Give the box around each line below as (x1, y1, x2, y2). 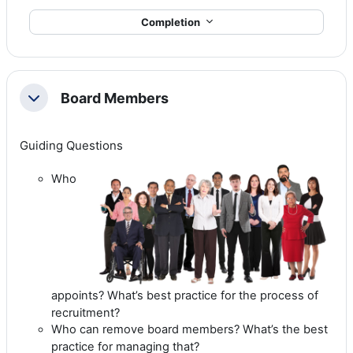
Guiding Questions (20, 138, 123, 154)
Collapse (25, 95, 77, 111)
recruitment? (51, 305, 123, 320)
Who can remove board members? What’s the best (51, 321, 328, 336)
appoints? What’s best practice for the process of (51, 288, 318, 303)
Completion (140, 15, 203, 28)
